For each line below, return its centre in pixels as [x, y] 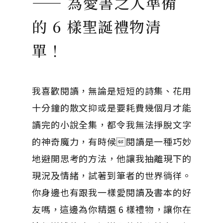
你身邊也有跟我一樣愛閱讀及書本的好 [111, 192]
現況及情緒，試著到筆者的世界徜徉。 [111, 175]
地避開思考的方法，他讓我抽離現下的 [111, 158]
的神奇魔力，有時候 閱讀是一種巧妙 [111, 141]
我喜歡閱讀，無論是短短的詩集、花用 [111, 91]
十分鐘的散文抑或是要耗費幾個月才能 [111, 108]
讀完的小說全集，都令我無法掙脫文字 [111, 124]
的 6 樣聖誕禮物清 [96, 26]
